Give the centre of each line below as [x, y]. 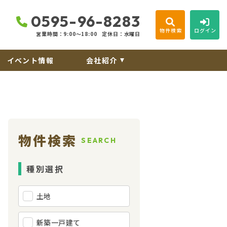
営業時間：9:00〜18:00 [67, 33]
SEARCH [99, 140]
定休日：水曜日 [121, 33]
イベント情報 [30, 60]
